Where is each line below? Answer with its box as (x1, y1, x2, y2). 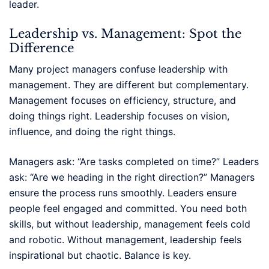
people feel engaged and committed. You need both (9, 202, 247, 214)
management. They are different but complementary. (9, 78, 249, 91)
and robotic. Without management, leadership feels (9, 233, 241, 246)
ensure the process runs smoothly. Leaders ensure (9, 186, 237, 199)
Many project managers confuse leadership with (9, 62, 228, 75)
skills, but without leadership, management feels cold (9, 217, 250, 230)
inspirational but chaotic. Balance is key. (9, 249, 191, 261)
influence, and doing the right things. (9, 125, 175, 138)
